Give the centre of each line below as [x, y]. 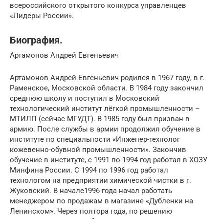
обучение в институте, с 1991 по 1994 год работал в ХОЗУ [109, 160]
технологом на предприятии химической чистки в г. [100, 180]
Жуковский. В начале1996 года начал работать [91, 191]
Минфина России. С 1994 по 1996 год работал [89, 170]
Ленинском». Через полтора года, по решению [91, 211]
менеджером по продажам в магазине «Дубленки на [101, 201]
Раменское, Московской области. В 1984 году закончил [107, 88]
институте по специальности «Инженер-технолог [95, 139]
